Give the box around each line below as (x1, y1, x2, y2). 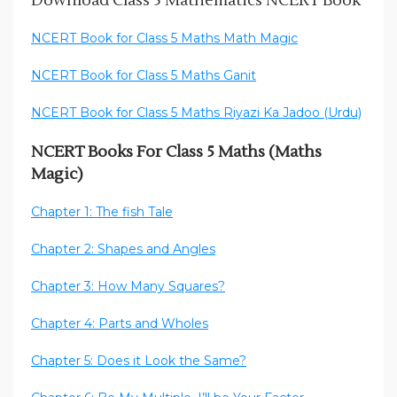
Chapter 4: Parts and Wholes (31, 315, 208, 332)
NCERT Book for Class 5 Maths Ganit (31, 67, 256, 84)
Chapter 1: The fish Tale (31, 204, 173, 221)
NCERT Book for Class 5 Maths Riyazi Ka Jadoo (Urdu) (31, 105, 362, 121)
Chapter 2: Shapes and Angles (31, 241, 215, 258)
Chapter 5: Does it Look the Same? (31, 353, 246, 370)
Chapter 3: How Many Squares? (31, 278, 225, 295)
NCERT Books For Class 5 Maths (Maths (31, 142, 322, 163)
